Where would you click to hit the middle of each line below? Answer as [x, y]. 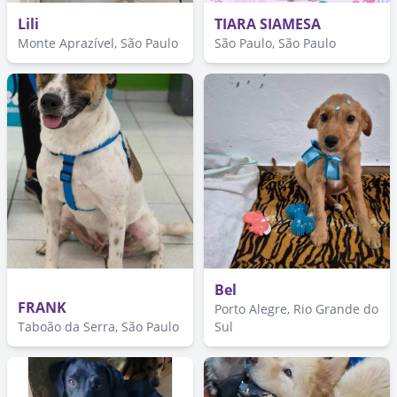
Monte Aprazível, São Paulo [98, 43]
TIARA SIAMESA [268, 24]
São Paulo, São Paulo [275, 43]
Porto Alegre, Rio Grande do [296, 309]
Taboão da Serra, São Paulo [98, 327]
